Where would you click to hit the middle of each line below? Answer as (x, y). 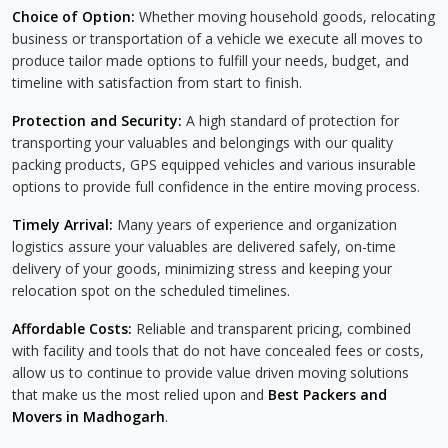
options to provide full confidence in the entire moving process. (216, 186)
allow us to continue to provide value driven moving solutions (210, 372)
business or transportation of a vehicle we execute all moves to (217, 38)
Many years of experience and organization (255, 224)
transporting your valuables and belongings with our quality (202, 142)
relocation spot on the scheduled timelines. (151, 290)
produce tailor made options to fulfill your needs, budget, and (210, 60)
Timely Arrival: (62, 224)
